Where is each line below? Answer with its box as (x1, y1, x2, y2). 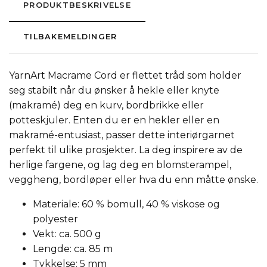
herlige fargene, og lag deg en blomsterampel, (9, 159, 231, 171)
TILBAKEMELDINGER (23, 32, 117, 42)
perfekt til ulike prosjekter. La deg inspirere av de (9, 144, 243, 156)
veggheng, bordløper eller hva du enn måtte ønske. (9, 174, 258, 186)
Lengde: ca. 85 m (33, 243, 113, 255)
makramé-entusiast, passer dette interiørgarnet (9, 129, 235, 141)
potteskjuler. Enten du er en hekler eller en (9, 114, 219, 126)
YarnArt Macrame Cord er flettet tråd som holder (9, 70, 241, 82)
